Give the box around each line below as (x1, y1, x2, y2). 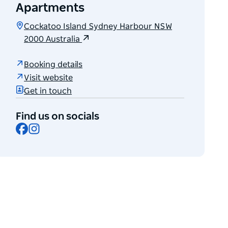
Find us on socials (16, 111, 100, 122)
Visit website (24, 73, 73, 82)
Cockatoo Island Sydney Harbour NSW (24, 22, 173, 31)
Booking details (24, 60, 83, 69)
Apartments (16, 2, 85, 15)
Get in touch (24, 87, 72, 95)
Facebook (27, 122, 65, 131)
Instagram (40, 122, 80, 131)
